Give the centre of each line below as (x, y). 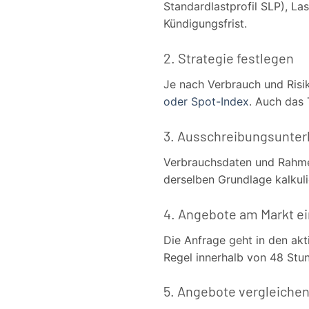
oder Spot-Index (206, 101)
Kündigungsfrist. (205, 24)
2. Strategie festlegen (229, 58)
